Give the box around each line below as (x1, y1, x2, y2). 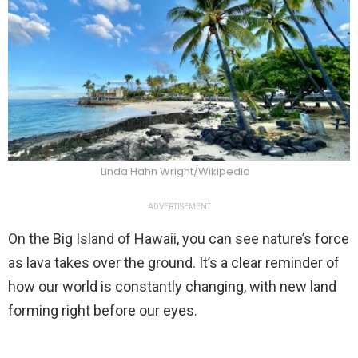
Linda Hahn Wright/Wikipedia (100, 164, 250, 180)
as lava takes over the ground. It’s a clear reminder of (8, 254, 340, 272)
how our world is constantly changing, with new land (8, 278, 336, 296)
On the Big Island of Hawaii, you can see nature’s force (8, 230, 349, 248)
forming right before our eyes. (8, 302, 197, 320)
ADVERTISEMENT (147, 202, 211, 212)
